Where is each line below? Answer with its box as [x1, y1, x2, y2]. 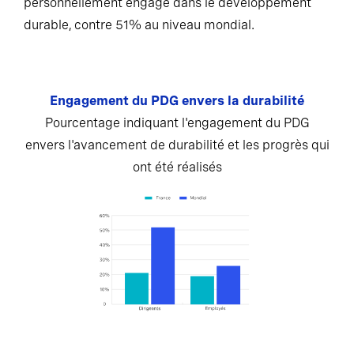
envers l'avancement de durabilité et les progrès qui [24, 137, 330, 153]
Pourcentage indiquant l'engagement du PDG [44, 115, 310, 130]
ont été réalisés [132, 160, 222, 175]
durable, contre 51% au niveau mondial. [24, 17, 254, 32]
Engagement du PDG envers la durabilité [50, 93, 304, 108]
